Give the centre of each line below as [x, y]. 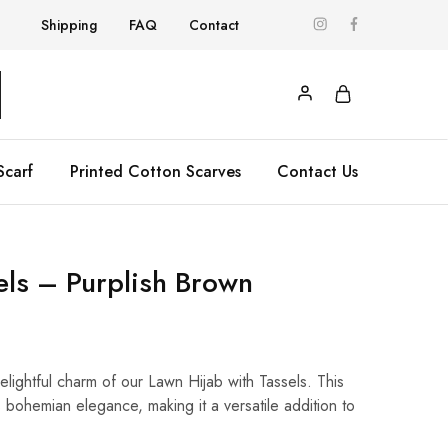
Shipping [69, 25]
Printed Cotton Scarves [155, 171]
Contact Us [317, 171]
